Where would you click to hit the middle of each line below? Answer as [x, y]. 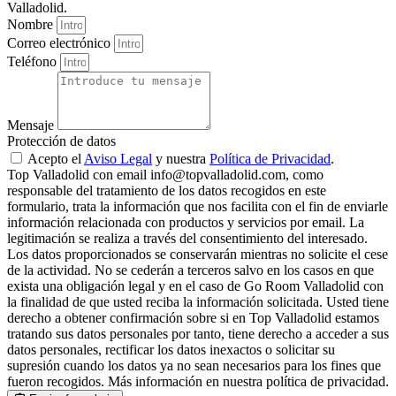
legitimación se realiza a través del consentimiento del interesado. [187, 238]
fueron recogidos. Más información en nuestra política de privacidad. [198, 381]
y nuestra [181, 158]
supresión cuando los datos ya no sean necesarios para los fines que [194, 365]
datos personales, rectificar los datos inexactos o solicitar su [171, 349]
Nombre [32, 24]
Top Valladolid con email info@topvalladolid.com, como [165, 174]
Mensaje [32, 125]
